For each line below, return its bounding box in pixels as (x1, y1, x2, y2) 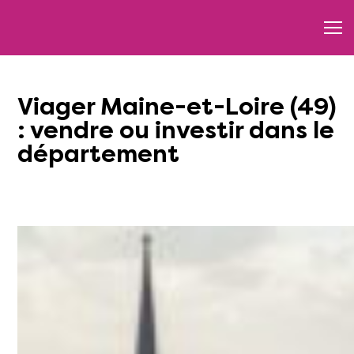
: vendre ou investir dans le (17, 116, 334, 145)
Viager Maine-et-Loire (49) (17, 92, 33, 121)
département (17, 140, 179, 168)
